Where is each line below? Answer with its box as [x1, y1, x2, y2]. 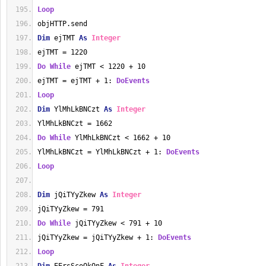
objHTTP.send [37, 20, 87, 28]
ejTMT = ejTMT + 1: [37, 77, 116, 85]
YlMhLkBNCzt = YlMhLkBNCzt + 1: [37, 148, 166, 156]
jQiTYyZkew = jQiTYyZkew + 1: [37, 233, 158, 242]
